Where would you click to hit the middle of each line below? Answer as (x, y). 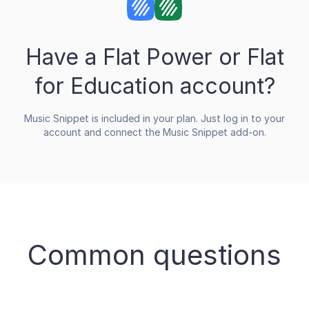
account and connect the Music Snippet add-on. (154, 132)
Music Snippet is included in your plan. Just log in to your (154, 118)
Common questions (154, 255)
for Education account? (154, 86)
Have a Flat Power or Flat (154, 57)
